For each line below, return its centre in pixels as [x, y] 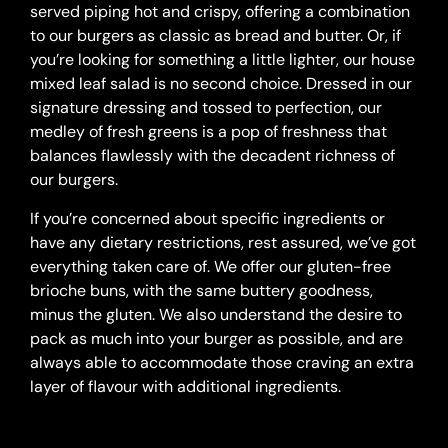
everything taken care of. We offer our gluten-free [210, 266]
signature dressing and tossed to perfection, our [206, 107]
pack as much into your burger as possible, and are [216, 338]
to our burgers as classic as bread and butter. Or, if [215, 35]
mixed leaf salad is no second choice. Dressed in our [221, 83]
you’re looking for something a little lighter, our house [222, 59]
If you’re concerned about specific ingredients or [207, 218]
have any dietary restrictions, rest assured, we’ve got [223, 242]
